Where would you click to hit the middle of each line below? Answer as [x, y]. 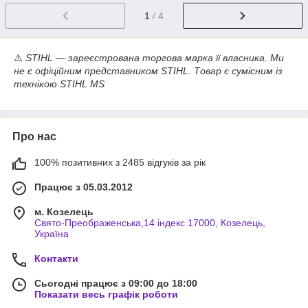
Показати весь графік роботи [106, 295]
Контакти [56, 259]
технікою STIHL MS [59, 84]
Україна [52, 234]
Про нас [34, 137]
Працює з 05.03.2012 [84, 187]
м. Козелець [64, 212]
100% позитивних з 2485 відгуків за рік [120, 163]
